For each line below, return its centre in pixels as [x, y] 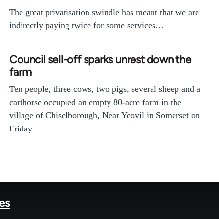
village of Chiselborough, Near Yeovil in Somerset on [105, 116]
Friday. [22, 129]
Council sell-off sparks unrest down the [100, 60]
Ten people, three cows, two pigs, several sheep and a [105, 89]
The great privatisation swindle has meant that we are [104, 12]
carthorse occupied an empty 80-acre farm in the [96, 102]
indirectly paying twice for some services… [87, 26]
